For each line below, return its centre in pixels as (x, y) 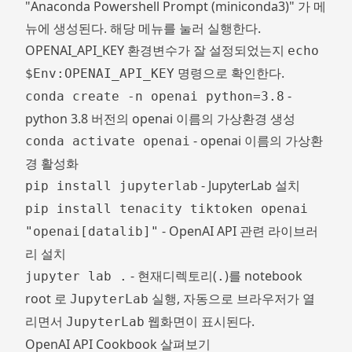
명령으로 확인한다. (229, 73)
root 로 (48, 299)
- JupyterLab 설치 (249, 185)
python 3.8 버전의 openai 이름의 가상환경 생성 (160, 119)
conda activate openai (108, 141)
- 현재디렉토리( (172, 276)
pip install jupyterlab (112, 186)
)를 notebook (264, 276)
